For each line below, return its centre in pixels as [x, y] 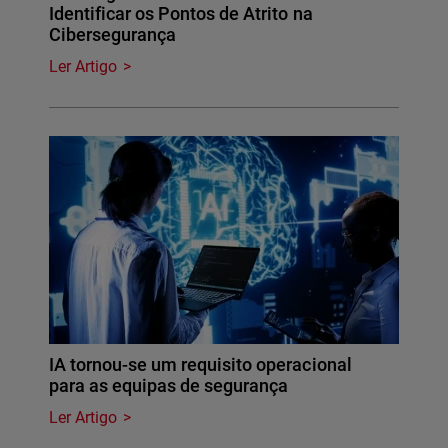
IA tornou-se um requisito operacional [200, 365]
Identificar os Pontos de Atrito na [181, 14]
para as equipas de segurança [169, 386]
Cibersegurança [113, 35]
